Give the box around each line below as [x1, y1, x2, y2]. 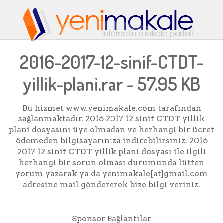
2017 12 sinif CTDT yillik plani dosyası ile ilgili [17, 147, 206, 157]
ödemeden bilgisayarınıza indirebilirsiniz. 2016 [15, 136, 208, 146]
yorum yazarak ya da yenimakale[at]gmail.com [15, 169, 208, 179]
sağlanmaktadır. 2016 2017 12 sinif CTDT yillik [18, 114, 205, 124]
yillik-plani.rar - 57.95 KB [23, 71, 200, 95]
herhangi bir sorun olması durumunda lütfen [19, 158, 204, 168]
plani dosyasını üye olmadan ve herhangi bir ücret [9, 125, 214, 135]
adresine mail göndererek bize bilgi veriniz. [23, 180, 200, 190]
